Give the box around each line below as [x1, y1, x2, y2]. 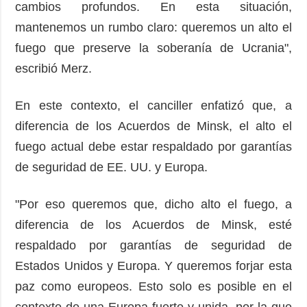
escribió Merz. [15, 61, 99, 75]
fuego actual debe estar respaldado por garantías [15, 139, 292, 153]
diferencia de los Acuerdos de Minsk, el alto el [15, 119, 292, 133]
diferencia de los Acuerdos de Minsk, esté [15, 217, 292, 232]
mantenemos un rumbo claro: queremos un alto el [15, 20, 292, 34]
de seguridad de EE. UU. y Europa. [15, 160, 215, 174]
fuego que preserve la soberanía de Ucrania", [15, 40, 292, 55]
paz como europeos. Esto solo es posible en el [15, 279, 292, 293]
